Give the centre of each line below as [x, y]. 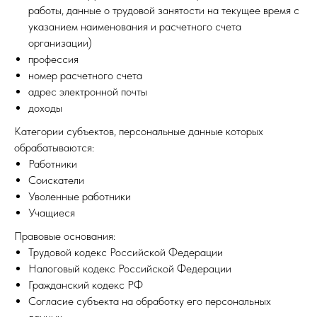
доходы [45, 108]
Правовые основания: [65, 236]
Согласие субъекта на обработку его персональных [150, 301]
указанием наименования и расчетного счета [135, 27]
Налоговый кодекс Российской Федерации [130, 269]
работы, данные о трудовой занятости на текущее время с [164, 10]
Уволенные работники [80, 196]
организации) [60, 43]
